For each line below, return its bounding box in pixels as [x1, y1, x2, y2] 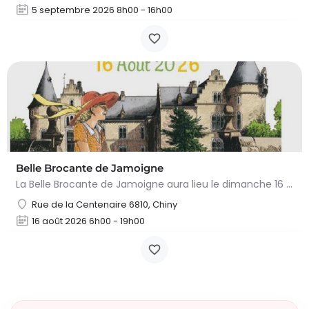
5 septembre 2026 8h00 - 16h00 [32, 3, 172, 17]
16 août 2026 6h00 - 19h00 [32, 215, 145, 228]
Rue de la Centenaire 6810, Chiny [32, 198, 177, 212]
